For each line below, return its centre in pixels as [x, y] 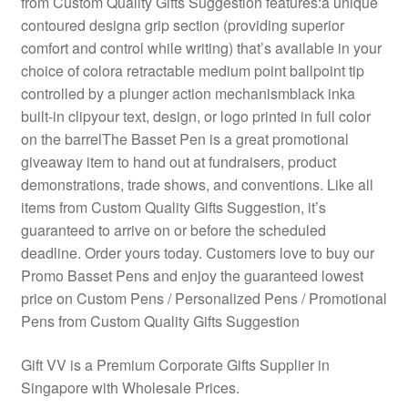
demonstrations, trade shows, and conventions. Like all [197, 185]
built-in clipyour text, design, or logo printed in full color [195, 117]
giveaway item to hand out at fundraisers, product [178, 162]
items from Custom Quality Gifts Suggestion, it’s [173, 208]
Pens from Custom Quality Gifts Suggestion [160, 321]
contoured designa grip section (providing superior [182, 25]
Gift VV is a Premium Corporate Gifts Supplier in [175, 365]
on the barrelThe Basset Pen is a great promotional [184, 139]
